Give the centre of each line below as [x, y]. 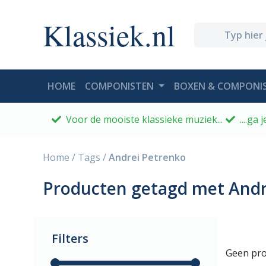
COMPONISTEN [121, 86]
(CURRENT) [100, 85]
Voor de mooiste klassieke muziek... [143, 119]
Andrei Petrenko [147, 157]
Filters [70, 238]
